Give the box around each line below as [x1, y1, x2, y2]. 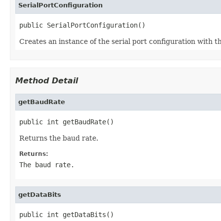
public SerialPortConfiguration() [19, 21, 146, 29]
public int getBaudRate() [19, 117, 114, 126]
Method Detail [15, 75, 78, 85]
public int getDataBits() [19, 210, 114, 219]
